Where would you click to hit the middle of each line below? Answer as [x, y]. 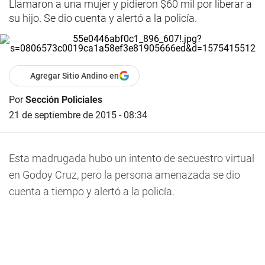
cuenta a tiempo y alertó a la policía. [92, 191]
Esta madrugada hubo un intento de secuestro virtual [132, 158]
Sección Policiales [64, 100]
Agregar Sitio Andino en [75, 76]
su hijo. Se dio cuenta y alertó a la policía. [103, 18]
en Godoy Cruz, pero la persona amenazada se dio [125, 175]
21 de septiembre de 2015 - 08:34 [78, 115]
